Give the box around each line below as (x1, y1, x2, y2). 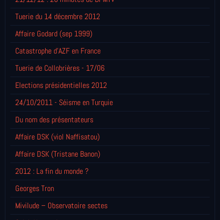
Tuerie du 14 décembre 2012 (15, 11, 100, 22)
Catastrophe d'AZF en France (15, 45, 101, 56)
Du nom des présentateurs (15, 114, 93, 125)
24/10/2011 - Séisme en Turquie (15, 97, 113, 108)
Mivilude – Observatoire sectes (15, 200, 108, 211)
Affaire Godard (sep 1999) (15, 28, 92, 39)
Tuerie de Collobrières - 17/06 (15, 62, 105, 73)
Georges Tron (15, 183, 54, 193)
